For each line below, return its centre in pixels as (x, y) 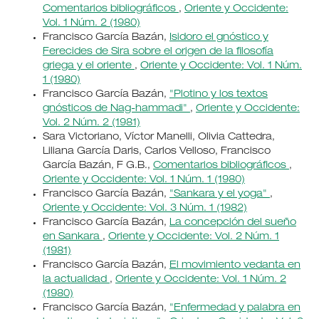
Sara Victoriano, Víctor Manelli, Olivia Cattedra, (158, 137)
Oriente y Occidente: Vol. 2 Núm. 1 (193, 237)
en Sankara (72, 237)
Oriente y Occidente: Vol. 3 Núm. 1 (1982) (145, 208)
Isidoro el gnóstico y (219, 37)
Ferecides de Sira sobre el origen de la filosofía (158, 52)
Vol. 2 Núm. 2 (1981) (91, 123)
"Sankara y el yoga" (219, 194)
